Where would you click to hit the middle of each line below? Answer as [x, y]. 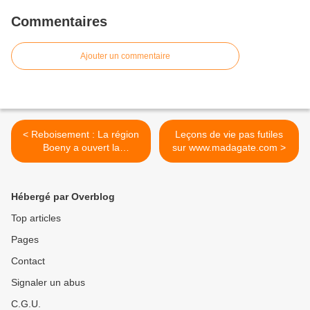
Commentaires [59, 22]
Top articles [36, 218]
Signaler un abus [48, 283]
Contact [28, 261]
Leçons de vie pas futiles [229, 135]
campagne [81, 161]
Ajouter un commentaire [125, 56]
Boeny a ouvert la [81, 148]
